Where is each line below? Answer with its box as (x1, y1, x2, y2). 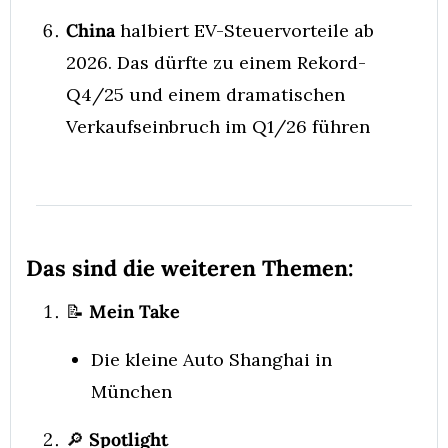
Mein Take (84, 300, 180, 323)
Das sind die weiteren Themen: (26, 254, 354, 282)
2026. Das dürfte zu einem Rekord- (66, 51, 366, 74)
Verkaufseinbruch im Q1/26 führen (66, 115, 370, 138)
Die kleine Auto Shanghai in (91, 348, 332, 371)
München (91, 380, 172, 403)
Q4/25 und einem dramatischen (66, 83, 345, 106)
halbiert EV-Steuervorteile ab (115, 19, 374, 42)
